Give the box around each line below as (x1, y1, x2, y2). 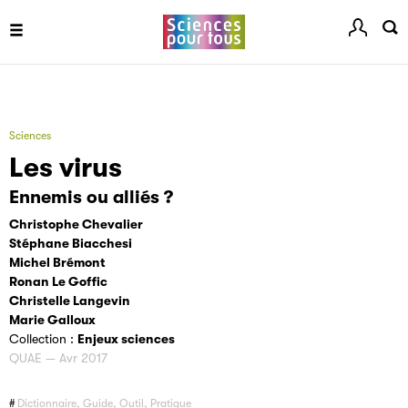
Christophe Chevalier (9, 217, 143, 231)
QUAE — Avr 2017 (9, 351, 107, 365)
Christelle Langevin (9, 293, 130, 308)
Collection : (9, 331, 77, 346)
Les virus (9, 152, 122, 183)
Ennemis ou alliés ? (9, 187, 173, 208)
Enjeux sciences (77, 331, 175, 346)
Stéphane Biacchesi (9, 236, 132, 250)
